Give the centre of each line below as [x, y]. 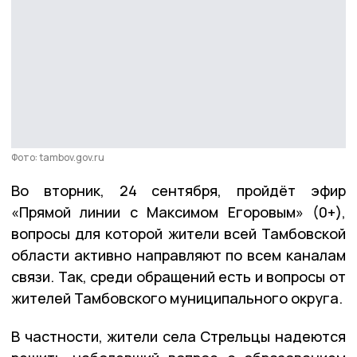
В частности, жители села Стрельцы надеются [178, 336]
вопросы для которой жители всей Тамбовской [178, 233]
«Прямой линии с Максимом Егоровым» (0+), [178, 212]
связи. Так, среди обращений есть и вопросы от [178, 276]
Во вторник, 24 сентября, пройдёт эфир [178, 190]
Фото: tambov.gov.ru [58, 157]
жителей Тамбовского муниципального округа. [177, 298]
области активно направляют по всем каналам [178, 255]
